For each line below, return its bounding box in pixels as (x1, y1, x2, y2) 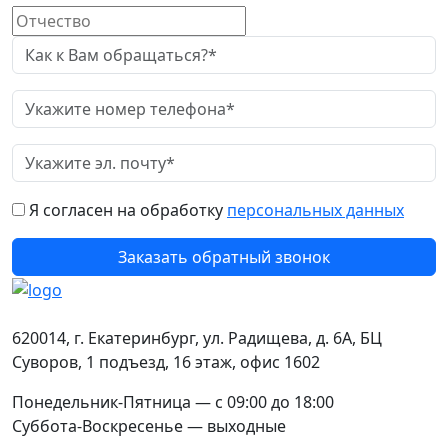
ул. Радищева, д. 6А (203, 326, 352, 349)
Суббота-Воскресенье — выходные (12, 414, 286, 437)
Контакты (12, 302, 87, 325)
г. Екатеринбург (74, 326, 195, 349)
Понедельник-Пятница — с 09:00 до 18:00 (12, 390, 334, 413)
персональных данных (227, 199, 404, 221)
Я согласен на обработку (29, 199, 227, 221)
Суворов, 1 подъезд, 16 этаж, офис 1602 (12, 350, 320, 373)
